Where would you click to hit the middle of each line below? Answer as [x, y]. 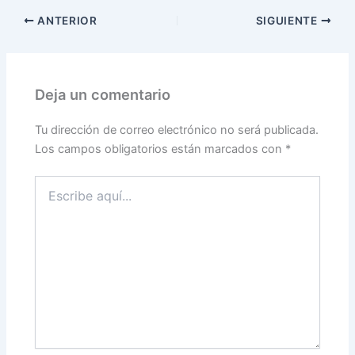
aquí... [50, 198]
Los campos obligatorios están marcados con [160, 149]
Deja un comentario [103, 94]
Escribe [54, 182]
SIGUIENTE [288, 20]
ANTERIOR [66, 20]
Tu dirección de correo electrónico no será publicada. [177, 130]
